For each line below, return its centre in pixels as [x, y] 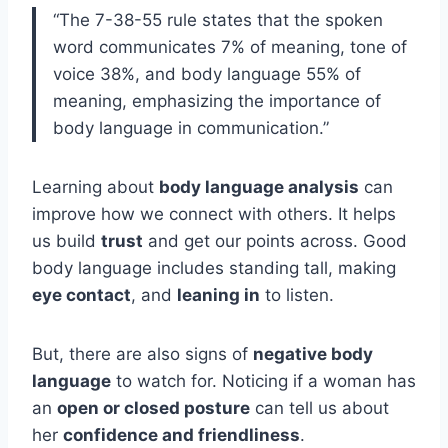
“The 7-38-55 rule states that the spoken [218, 19]
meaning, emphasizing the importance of [217, 100]
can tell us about [319, 407]
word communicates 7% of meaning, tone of [230, 46]
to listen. [297, 294]
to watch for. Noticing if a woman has [263, 380]
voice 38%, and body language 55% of [207, 73]
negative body [313, 353]
